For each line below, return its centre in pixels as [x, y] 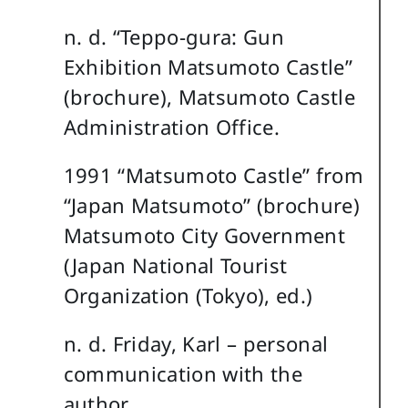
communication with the [183, 374]
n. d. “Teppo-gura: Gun [174, 37]
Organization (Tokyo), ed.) [188, 296]
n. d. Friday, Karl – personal [196, 344]
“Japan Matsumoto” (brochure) [212, 205]
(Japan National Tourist [175, 265]
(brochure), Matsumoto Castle [209, 97]
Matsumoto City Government [204, 235]
